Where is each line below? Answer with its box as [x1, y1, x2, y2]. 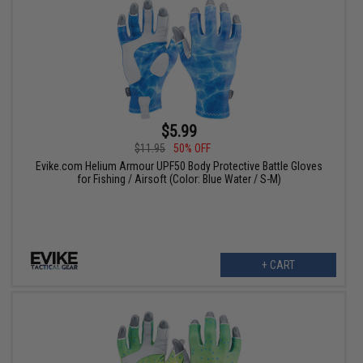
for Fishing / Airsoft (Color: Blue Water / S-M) [76, 173, 281, 186]
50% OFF [173, 142, 211, 156]
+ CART [261, 258, 295, 272]
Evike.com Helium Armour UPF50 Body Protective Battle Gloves [35, 160, 322, 173]
